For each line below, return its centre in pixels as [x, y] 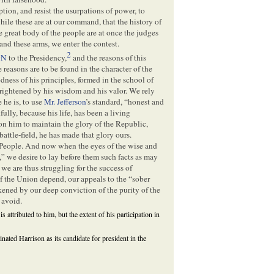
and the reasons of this [109, 58]
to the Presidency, [37, 58]
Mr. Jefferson [65, 102]
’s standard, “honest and [125, 102]
